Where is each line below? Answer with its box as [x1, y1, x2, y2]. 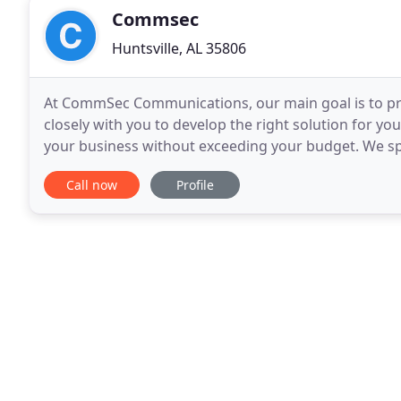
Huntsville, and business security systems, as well [44, 158, 377, 177]
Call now [66, 176, 117, 193]
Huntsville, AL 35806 [112, 38, 246, 58]
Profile [176, 176, 214, 193]
